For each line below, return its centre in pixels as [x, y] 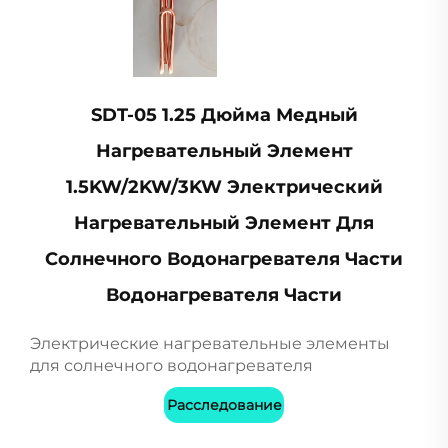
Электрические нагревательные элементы [210, 343]
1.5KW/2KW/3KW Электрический [224, 186]
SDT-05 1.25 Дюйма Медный [224, 114]
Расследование [224, 404]
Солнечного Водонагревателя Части [224, 258]
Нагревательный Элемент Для [224, 222]
